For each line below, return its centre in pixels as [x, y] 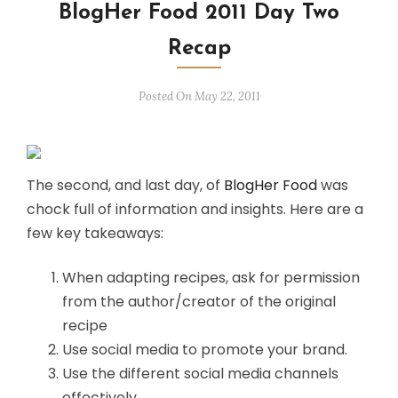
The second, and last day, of [125, 185]
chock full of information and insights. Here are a [195, 209]
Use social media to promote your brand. [205, 350]
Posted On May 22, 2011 [199, 96]
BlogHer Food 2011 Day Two [199, 13]
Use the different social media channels [200, 374]
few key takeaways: [95, 233]
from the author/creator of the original [199, 302]
